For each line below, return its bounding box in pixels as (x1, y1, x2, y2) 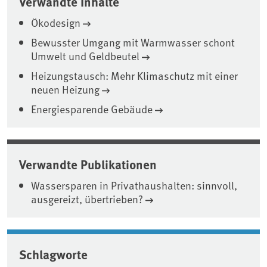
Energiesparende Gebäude (31, 101, 153, 117)
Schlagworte (19, 245, 88, 263)
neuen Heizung (31, 82, 100, 97)
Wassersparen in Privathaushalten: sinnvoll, (31, 178, 237, 193)
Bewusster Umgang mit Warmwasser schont (31, 35, 235, 50)
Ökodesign (31, 15, 80, 30)
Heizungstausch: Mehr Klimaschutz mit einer (31, 68, 238, 83)
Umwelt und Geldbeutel (31, 48, 139, 64)
